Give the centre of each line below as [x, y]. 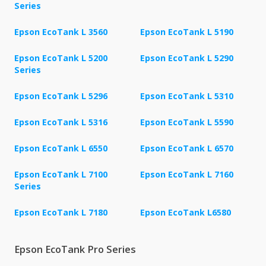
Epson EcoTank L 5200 [61, 58]
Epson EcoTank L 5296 [61, 96]
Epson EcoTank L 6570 [187, 148]
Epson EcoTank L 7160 [187, 174]
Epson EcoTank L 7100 [61, 174]
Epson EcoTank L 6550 [61, 148]
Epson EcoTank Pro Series [75, 249]
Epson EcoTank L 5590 [187, 122]
